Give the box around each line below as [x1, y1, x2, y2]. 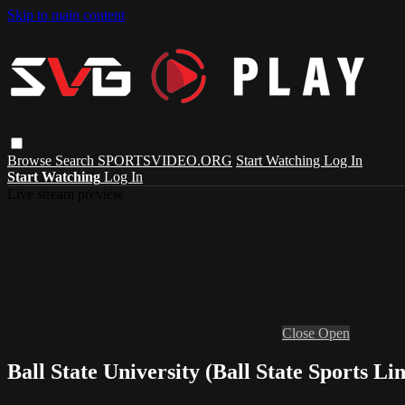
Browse [7, 152, 55, 168]
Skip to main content [7, 7, 125, 23]
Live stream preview [7, 185, 124, 202]
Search [55, 152, 98, 168]
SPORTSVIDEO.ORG [98, 152, 232, 168]
